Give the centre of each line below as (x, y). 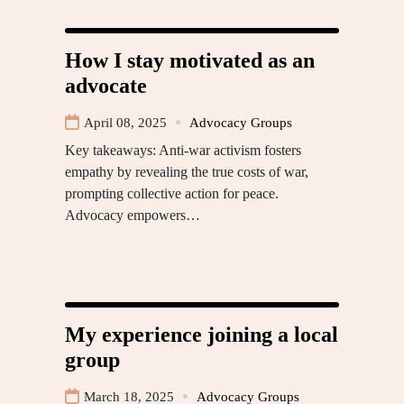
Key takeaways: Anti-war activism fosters (183, 150)
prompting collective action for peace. (172, 193)
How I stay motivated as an (190, 60)
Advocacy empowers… (133, 215)
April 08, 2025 (125, 122)
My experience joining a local (202, 334)
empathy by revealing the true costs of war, (187, 171)
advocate (106, 85)
